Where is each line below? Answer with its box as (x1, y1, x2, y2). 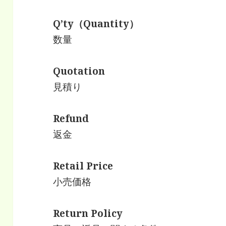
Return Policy (53, 206, 123, 220)
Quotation (53, 64, 105, 78)
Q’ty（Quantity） (53, 17, 139, 30)
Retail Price (53, 159, 114, 173)
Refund (53, 111, 89, 125)
